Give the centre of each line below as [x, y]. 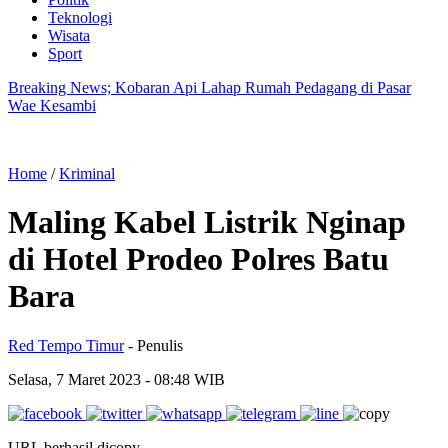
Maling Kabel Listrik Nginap [207, 222]
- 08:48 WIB [185, 379]
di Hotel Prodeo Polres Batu [198, 259]
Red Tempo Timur [66, 345]
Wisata [69, 35]
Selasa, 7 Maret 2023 [76, 379]
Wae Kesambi [52, 105]
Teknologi [80, 17]
